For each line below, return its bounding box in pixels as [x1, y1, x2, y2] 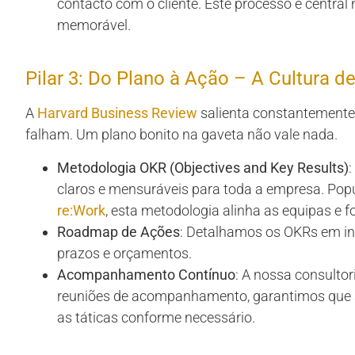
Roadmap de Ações [57, 223, 180, 240]
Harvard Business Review [37, 105, 197, 122]
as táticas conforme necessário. [57, 308, 255, 326]
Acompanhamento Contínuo [57, 265, 235, 283]
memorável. [57, 17, 131, 34]
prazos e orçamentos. [57, 244, 192, 261]
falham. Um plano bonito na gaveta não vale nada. [25, 126, 338, 143]
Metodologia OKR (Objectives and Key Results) [57, 158, 349, 176]
